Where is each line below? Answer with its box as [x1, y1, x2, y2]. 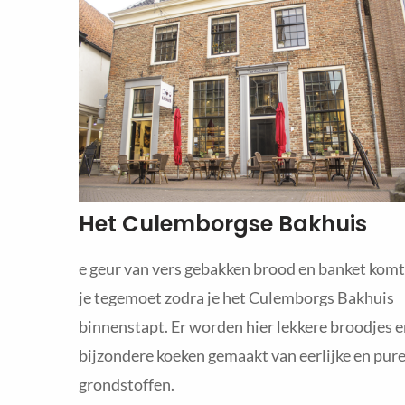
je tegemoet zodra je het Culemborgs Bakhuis [79, 287, 394, 308]
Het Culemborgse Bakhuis [79, 209, 367, 240]
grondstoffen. [79, 374, 174, 395]
